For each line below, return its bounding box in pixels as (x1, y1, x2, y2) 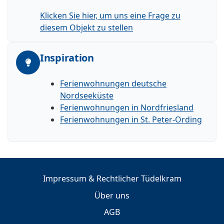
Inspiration (40, 50, 94, 64)
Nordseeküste (60, 89, 113, 101)
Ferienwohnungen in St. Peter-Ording (60, 113, 202, 125)
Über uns (94, 189, 129, 201)
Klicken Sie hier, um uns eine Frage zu (40, 9, 180, 21)
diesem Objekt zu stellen (40, 21, 133, 33)
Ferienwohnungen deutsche (60, 77, 166, 89)
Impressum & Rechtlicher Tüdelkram (42, 173, 181, 184)
